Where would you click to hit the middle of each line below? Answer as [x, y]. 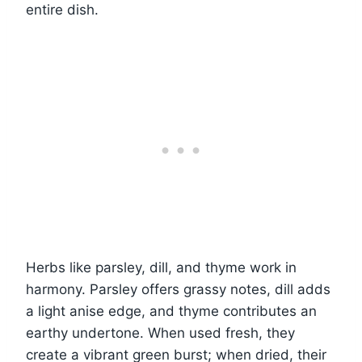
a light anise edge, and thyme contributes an [171, 311]
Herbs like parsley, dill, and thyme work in [161, 267]
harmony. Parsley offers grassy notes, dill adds [178, 289]
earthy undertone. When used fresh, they [160, 333]
